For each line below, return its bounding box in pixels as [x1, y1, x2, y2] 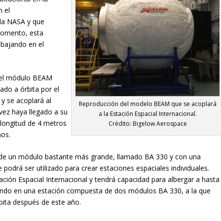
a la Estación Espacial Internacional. [98, 109, 197, 118]
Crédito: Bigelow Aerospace [108, 119, 187, 128]
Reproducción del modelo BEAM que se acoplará [78, 99, 217, 108]
